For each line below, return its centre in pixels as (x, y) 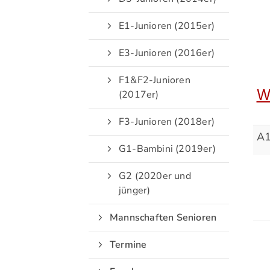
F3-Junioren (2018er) (167, 122)
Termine (128, 245)
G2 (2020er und (155, 176)
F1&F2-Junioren (155, 80)
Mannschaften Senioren (163, 218)
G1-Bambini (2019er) (167, 149)
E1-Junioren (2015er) (167, 26)
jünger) (135, 190)
